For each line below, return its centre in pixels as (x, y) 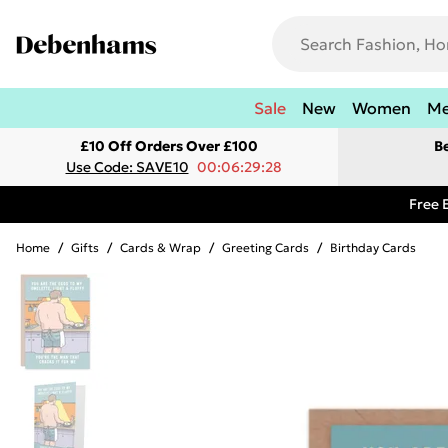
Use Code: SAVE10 (127, 167)
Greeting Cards (265, 247)
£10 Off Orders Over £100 (169, 146)
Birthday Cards (373, 247)
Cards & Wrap (160, 247)
